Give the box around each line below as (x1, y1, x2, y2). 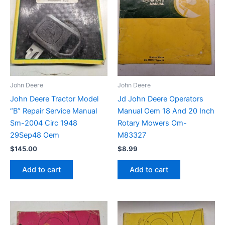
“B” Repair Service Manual (10, 106, 97, 116)
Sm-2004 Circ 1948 (10, 118, 77, 128)
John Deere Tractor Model (10, 94, 98, 103)
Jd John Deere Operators (118, 94, 203, 103)
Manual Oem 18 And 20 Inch (118, 106, 214, 116)
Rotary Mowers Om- (118, 118, 187, 128)
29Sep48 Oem (10, 130, 59, 140)
